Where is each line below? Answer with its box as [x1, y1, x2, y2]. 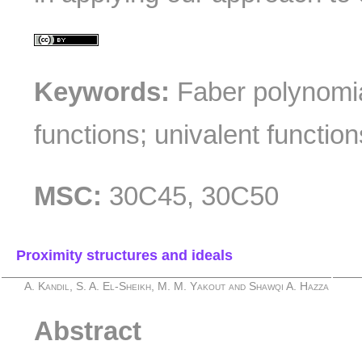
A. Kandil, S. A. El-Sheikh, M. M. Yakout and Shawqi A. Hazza [24, 280, 330, 293]
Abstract [34, 316, 142, 347]
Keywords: [34, 76, 170, 107]
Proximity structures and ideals [16, 246, 233, 263]
